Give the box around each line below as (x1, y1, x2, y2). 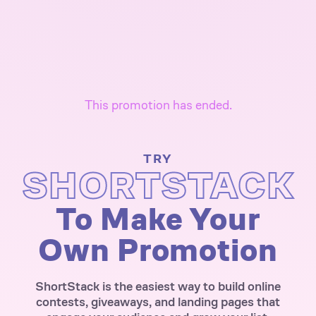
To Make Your (56, 199, 260, 240)
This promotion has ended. (84, 97, 232, 114)
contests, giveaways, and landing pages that (36, 294, 280, 310)
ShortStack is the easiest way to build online (35, 279, 281, 295)
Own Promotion (38, 230, 278, 271)
